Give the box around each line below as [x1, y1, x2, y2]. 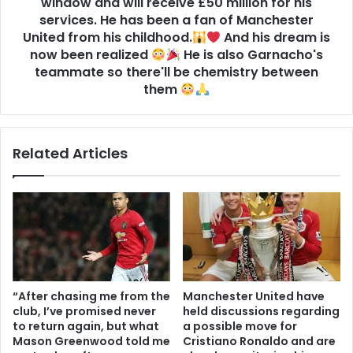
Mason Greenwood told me [13, 333, 170, 349]
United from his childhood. [22, 28, 192, 47]
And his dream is [221, 28, 331, 47]
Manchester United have [183, 288, 325, 304]
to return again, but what [13, 318, 159, 334]
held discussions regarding [183, 303, 340, 319]
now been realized [30, 46, 152, 65]
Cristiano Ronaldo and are [183, 333, 336, 349]
